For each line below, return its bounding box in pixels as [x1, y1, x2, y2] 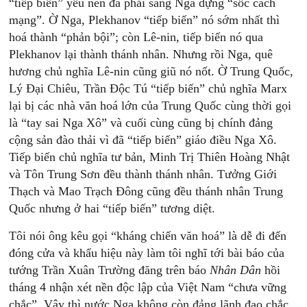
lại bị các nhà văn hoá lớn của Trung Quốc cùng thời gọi [9, 99, 292, 112]
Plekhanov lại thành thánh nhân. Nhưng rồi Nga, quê [9, 47, 273, 61]
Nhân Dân [210, 263, 262, 277]
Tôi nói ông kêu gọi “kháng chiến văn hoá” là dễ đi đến [9, 229, 287, 243]
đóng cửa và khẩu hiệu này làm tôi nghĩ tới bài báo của [9, 246, 285, 260]
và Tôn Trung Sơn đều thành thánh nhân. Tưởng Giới [9, 167, 278, 181]
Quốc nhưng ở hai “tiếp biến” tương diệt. [9, 201, 216, 215]
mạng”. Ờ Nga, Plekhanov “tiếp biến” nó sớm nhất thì [9, 13, 280, 27]
